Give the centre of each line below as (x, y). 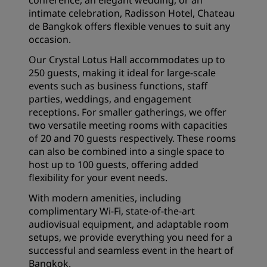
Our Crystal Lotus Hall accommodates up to (127, 60)
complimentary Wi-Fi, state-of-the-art (112, 211)
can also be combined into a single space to (127, 151)
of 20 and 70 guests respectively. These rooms (132, 138)
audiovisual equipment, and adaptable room (129, 224)
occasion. (51, 39)
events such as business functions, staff (118, 86)
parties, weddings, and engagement (110, 99)
